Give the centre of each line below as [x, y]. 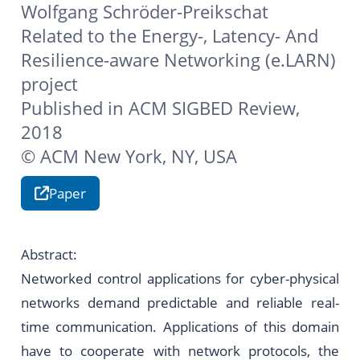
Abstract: [49, 254]
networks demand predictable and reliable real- [180, 302]
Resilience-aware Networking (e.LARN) [178, 59]
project [49, 84]
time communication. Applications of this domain [180, 326]
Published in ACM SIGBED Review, [160, 108]
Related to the [81, 35]
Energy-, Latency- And [230, 35]
